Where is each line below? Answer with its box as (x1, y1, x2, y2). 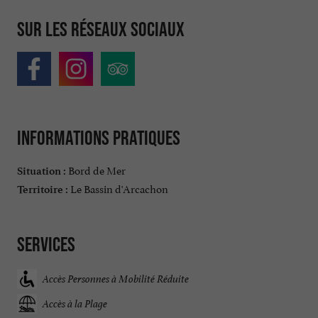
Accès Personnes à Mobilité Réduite (43, 272, 189, 286)
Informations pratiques (17, 126, 180, 150)
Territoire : (17, 182, 68, 196)
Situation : (17, 164, 66, 177)
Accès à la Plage (43, 297, 107, 311)
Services (17, 232, 75, 256)
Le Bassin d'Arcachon (68, 179, 168, 196)
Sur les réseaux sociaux (17, 17, 185, 40)
